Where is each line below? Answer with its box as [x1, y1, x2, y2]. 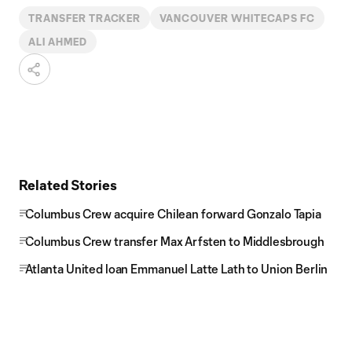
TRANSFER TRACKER [28, 13, 141, 24]
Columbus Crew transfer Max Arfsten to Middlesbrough [25, 234, 324, 248]
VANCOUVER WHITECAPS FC [159, 13, 315, 24]
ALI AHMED [28, 36, 87, 47]
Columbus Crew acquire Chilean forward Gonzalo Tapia [25, 207, 321, 221]
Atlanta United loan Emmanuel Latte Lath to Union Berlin [25, 262, 328, 276]
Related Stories [19, 177, 117, 192]
